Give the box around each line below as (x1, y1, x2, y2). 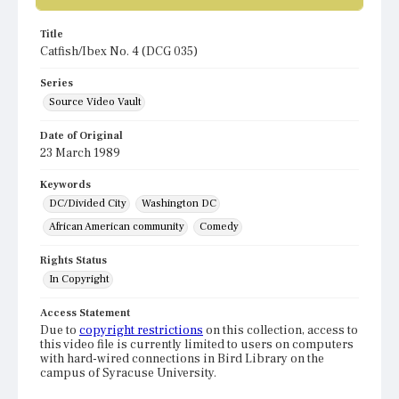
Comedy (199, 220, 239, 234)
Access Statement (40, 306, 130, 321)
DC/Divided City (49, 197, 126, 211)
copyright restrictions (79, 322, 203, 339)
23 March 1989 (40, 145, 120, 162)
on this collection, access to (203, 322, 358, 339)
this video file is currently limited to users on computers (40, 337, 354, 354)
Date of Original (40, 129, 123, 143)
